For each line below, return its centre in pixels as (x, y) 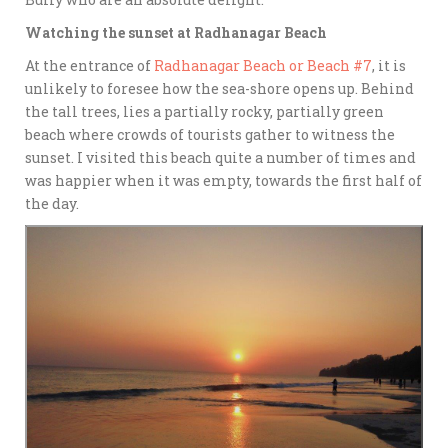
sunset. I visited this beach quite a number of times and (220, 158)
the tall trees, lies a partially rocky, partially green (204, 112)
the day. (52, 204)
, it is (389, 66)
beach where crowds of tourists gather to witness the (210, 135)
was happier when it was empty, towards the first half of (223, 181)
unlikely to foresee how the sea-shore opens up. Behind (219, 89)
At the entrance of (89, 66)
